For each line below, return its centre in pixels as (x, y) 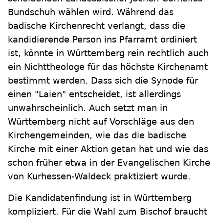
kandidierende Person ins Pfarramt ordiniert (102, 40)
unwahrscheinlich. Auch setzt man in (88, 108)
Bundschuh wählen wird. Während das (91, 12)
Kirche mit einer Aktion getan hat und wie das (108, 149)
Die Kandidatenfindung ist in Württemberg (100, 198)
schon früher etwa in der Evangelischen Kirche (109, 163)
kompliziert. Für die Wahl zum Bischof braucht (108, 212)
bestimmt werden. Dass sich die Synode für (103, 81)
